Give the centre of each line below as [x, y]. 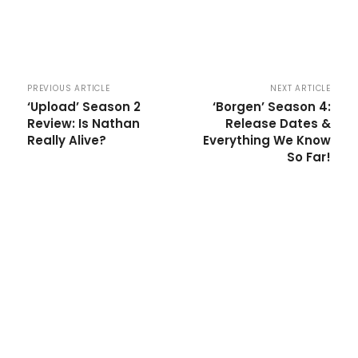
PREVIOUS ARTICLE [69, 88]
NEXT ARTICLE [300, 88]
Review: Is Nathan [84, 123]
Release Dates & [278, 123]
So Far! [308, 157]
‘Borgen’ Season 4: [271, 107]
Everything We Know [267, 140]
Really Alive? [67, 140]
